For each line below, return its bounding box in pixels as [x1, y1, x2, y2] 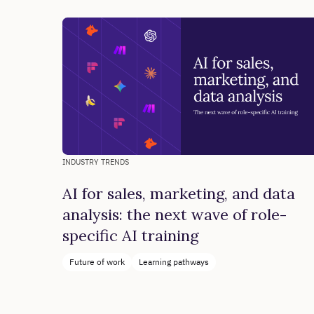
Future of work [69, 257, 125, 268]
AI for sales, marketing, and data [62, 184, 296, 204]
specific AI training [62, 226, 199, 246]
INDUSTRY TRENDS [62, 157, 130, 168]
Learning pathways [139, 257, 210, 268]
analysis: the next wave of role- [62, 205, 287, 225]
